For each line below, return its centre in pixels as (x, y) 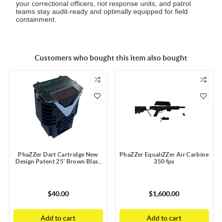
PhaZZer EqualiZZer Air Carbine (164, 155)
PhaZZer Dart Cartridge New (58, 155)
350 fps (164, 162)
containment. (36, 19)
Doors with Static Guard (58, 168)
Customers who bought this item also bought (111, 58)
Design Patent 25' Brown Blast (58, 162)
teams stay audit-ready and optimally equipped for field (102, 11)
